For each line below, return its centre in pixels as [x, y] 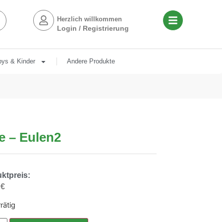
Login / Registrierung [93, 28]
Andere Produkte [91, 61]
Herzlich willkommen [89, 19]
